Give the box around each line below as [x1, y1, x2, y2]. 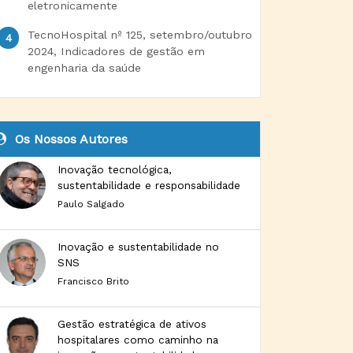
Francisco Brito [58, 276, 129, 287]
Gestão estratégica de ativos [58, 318, 206, 330]
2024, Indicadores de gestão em [27, 45, 205, 58]
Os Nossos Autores [11, 132, 128, 147]
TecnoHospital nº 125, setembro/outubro [27, 28, 252, 41]
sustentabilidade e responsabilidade [58, 179, 240, 191]
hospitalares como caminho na [58, 333, 218, 346]
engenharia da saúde [27, 61, 141, 74]
